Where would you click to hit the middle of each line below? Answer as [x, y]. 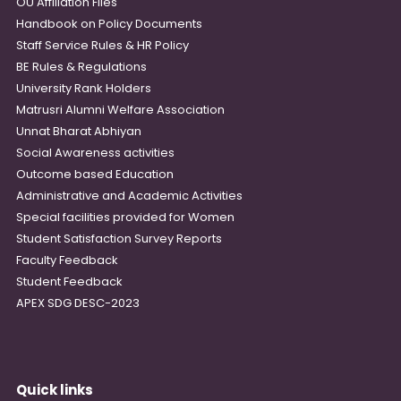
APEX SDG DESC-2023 [78, 303]
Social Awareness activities [95, 152]
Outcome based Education [95, 174]
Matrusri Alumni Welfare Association [120, 109]
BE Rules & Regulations [81, 66]
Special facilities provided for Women [125, 217]
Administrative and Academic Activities [129, 195]
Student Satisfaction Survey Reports [119, 238]
